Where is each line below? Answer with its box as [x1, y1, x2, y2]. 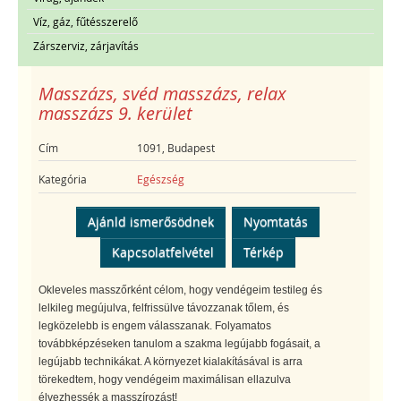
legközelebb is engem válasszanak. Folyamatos [38, 319, 271, 332]
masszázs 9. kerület [38, 100, 192, 125]
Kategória [38, 172, 87, 187]
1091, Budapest [137, 140, 216, 155]
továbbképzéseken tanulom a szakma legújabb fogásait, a [38, 337, 320, 350]
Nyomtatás [243, 212, 308, 230]
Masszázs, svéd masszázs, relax [38, 81, 286, 106]
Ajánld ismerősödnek [87, 212, 214, 230]
